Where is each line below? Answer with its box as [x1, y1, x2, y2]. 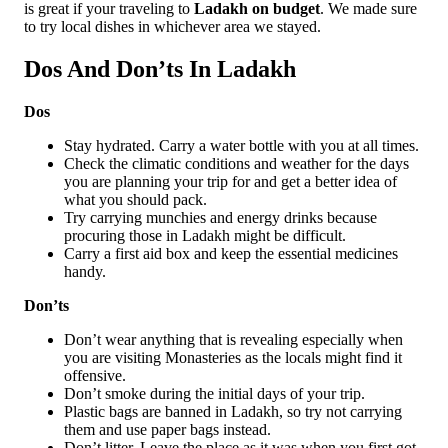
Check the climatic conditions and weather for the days [64, 154, 409, 172]
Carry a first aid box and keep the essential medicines [64, 244, 398, 262]
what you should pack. [64, 190, 207, 208]
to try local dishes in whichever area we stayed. [24, 18, 321, 36]
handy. [64, 262, 106, 280]
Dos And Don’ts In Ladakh [24, 55, 296, 82]
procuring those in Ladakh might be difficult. [64, 226, 350, 244]
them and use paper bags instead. [64, 420, 271, 438]
